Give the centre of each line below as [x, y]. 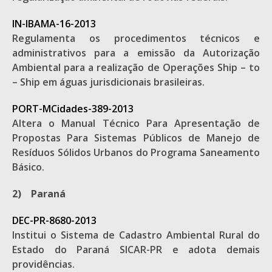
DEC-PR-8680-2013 [54, 220]
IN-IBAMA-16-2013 [54, 24]
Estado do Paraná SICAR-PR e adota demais [136, 250]
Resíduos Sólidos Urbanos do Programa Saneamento [136, 152]
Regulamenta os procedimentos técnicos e [136, 38]
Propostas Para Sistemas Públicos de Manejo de [136, 138]
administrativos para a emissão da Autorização [136, 53]
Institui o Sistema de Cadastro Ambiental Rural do [136, 235]
